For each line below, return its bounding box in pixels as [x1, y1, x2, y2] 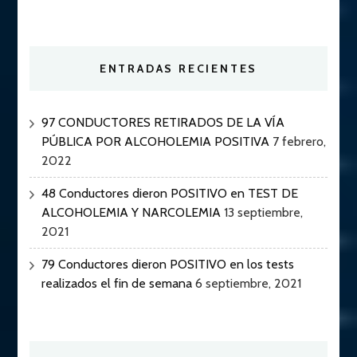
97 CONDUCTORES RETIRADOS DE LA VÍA [41, 115, 285, 131]
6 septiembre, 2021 [195, 276, 302, 292]
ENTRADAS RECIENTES [99, 61, 258, 76]
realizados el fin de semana [41, 276, 193, 292]
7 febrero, [273, 134, 327, 150]
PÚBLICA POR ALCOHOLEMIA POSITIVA [41, 134, 270, 150]
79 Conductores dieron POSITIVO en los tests [41, 257, 295, 273]
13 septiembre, [224, 205, 304, 221]
